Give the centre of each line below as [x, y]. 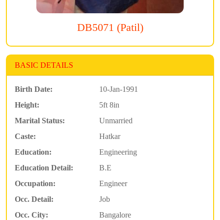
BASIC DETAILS [44, 65]
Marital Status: [40, 121]
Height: [27, 105]
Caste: [25, 137]
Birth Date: [34, 89]
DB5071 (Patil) [110, 28]
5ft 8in [109, 105]
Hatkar [110, 137]
